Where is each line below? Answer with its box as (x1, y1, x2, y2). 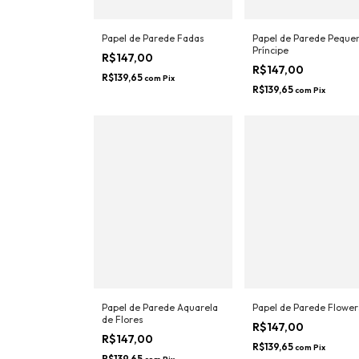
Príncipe (252, 71, 288, 84)
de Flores (102, 341, 143, 353)
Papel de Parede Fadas (102, 59, 204, 72)
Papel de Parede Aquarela (102, 329, 218, 341)
